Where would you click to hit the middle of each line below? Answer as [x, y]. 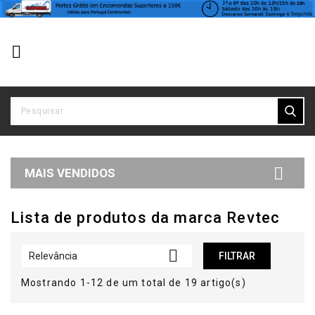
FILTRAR [237, 256]
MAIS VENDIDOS [70, 173]
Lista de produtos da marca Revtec [146, 217]
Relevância [53, 256]
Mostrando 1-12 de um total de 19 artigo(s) [134, 282]
